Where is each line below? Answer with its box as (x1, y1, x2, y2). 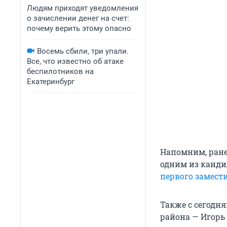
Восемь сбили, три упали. (37, 47, 129, 56)
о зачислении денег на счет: (27, 14, 129, 23)
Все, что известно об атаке (27, 57, 124, 66)
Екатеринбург (27, 77, 74, 86)
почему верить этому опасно (27, 24, 131, 33)
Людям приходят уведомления (27, 4, 138, 13)
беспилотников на (27, 67, 94, 76)
